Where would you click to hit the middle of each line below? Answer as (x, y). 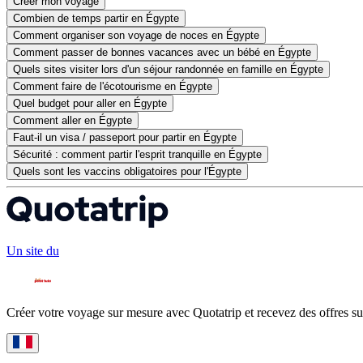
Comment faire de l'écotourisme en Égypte (113, 87)
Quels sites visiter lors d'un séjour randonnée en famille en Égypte (168, 70)
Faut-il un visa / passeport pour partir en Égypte (125, 138)
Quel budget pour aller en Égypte (90, 104)
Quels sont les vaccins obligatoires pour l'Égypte (127, 172)
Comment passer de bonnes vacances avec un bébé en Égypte (162, 53)
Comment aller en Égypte (73, 121)
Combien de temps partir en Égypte (96, 19)
